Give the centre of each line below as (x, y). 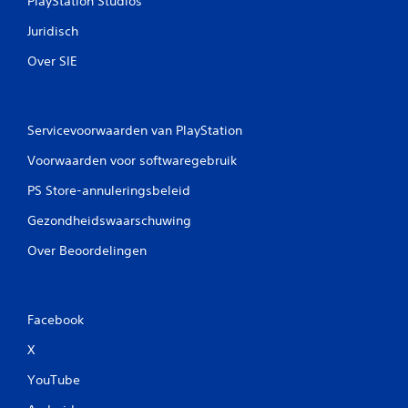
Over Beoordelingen (87, 250)
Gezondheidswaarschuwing (109, 220)
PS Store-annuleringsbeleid (109, 190)
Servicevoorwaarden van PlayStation (135, 130)
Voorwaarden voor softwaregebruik (132, 160)
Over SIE (52, 61)
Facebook (56, 320)
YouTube (54, 380)
